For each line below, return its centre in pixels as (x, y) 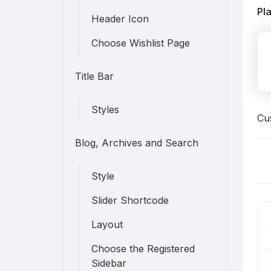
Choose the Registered (143, 249)
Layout (107, 224)
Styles (106, 109)
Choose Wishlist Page (141, 43)
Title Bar (95, 76)
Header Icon (120, 19)
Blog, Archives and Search (137, 143)
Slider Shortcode (130, 200)
